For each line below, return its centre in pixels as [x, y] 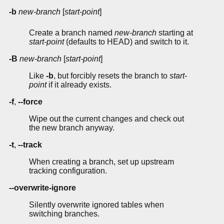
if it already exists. [79, 85]
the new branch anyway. [72, 128]
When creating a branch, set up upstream [101, 162]
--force [30, 102]
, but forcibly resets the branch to [111, 76]
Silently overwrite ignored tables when [96, 205]
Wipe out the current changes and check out [106, 119]
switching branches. [64, 214]
